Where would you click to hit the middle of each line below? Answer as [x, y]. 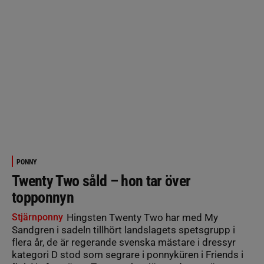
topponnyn [43, 197]
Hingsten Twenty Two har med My [141, 217]
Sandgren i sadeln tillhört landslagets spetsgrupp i [123, 230]
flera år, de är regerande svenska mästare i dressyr [124, 242]
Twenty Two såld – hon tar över [101, 181]
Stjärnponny [37, 217]
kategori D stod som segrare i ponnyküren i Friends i [128, 254]
